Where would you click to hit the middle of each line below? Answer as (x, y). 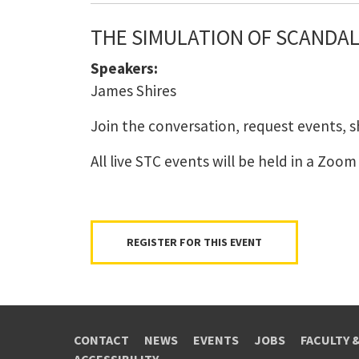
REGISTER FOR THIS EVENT (194, 242)
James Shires (133, 91)
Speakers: (124, 69)
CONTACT (101, 339)
